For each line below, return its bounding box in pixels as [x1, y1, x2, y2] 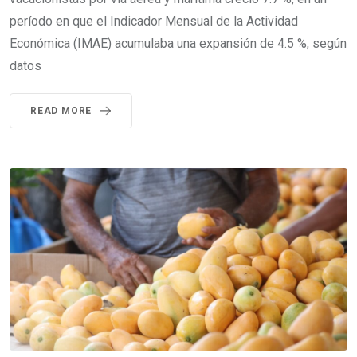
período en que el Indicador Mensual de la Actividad [10, 13, 298, 29]
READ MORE [30, 104, 92, 116]
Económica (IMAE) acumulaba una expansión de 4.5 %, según [10, 35, 347, 51]
